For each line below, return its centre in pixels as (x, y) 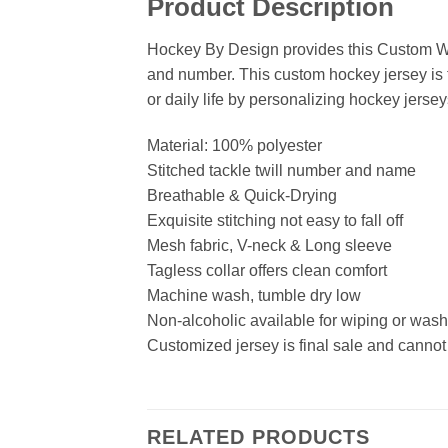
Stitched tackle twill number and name (281, 170)
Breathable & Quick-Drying (242, 195)
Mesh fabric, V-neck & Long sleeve (269, 245)
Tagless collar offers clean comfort (267, 270)
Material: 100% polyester (234, 145)
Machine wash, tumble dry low (254, 295)
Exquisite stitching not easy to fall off (275, 220)
